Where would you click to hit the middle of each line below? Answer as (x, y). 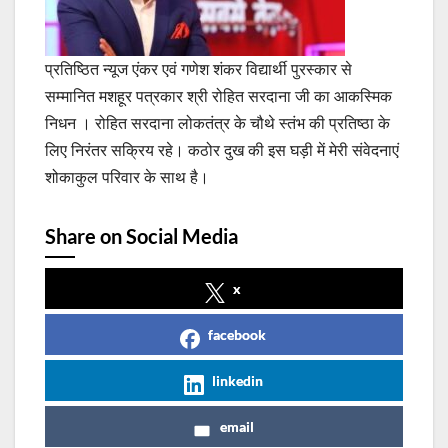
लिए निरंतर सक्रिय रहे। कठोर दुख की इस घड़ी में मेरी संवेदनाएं (222, 150)
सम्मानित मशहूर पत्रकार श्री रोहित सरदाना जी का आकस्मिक (218, 96)
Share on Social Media (141, 236)
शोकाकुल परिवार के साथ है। (127, 177)
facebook (237, 335)
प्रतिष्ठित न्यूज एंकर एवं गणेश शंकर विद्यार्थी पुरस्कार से (198, 69)
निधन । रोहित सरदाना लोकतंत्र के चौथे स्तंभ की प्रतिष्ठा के (217, 123)
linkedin (237, 381)
